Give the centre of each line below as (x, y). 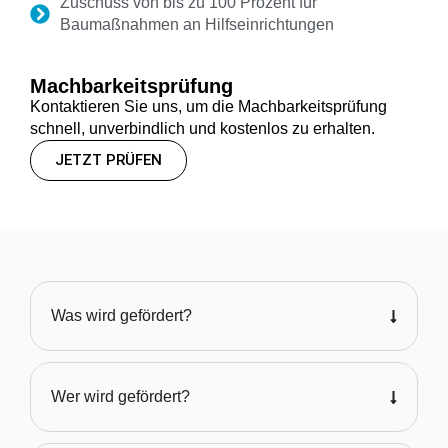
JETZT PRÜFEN (108, 160)
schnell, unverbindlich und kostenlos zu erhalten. (202, 128)
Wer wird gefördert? (120, 396)
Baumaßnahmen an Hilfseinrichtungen (197, 24)
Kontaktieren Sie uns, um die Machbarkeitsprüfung (208, 106)
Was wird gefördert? (121, 315)
